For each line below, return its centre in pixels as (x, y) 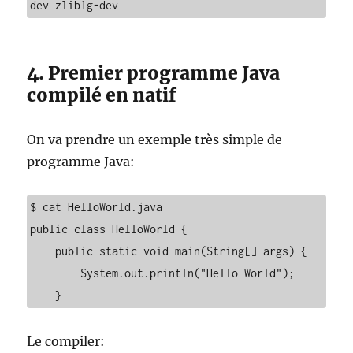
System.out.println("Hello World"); (56, 273)
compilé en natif (102, 95)
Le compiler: (66, 341)
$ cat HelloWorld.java (100, 207)
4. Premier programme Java (154, 73)
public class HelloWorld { (109, 229)
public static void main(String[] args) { (43, 251)
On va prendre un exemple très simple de (155, 139)
